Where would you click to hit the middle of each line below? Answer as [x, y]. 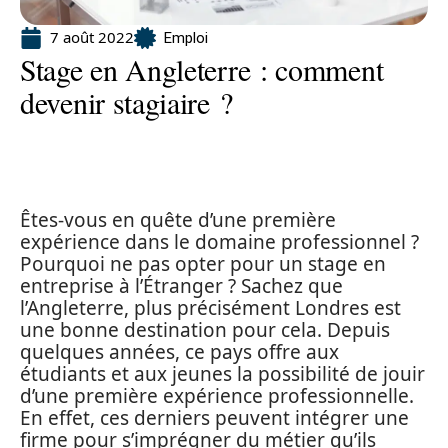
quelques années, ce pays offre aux [179, 352]
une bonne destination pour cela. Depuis [205, 330]
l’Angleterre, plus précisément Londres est [210, 308]
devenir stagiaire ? [126, 102]
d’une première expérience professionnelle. [217, 396]
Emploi [186, 37]
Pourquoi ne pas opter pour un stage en [203, 264]
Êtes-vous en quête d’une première [178, 220]
